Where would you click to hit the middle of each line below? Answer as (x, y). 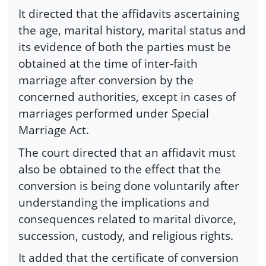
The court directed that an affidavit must (127, 152)
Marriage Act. (54, 130)
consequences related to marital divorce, (127, 218)
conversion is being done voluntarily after (129, 185)
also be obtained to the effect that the (120, 169)
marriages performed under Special (114, 113)
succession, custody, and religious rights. (126, 235)
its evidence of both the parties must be (125, 47)
